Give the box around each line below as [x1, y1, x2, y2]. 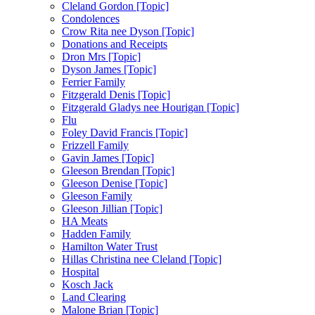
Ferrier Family [62, 75, 125, 88]
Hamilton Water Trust [62, 240, 157, 252]
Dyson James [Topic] [62, 63, 156, 75]
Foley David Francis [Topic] [62, 126, 188, 139]
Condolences [62, 12, 120, 25]
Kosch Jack [62, 278, 113, 290]
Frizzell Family [62, 139, 129, 151]
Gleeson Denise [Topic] [62, 176, 167, 189]
